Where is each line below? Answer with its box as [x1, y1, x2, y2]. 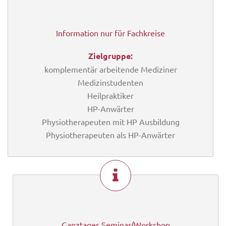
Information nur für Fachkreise [56, 28, 165, 38]
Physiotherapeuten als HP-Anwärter [46, 130, 175, 140]
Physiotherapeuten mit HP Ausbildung [41, 117, 180, 127]
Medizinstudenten [78, 77, 143, 87]
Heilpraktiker [87, 90, 134, 100]
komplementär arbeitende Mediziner [44, 64, 177, 74]
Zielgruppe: [88, 50, 133, 61]
